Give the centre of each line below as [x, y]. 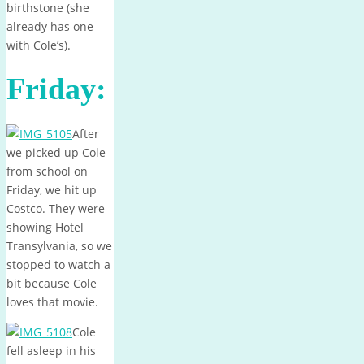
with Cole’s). [39, 45]
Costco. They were [56, 209]
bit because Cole [52, 284]
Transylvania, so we [59, 246]
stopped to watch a [58, 265]
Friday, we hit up [52, 190]
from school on [47, 171]
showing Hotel [45, 227]
